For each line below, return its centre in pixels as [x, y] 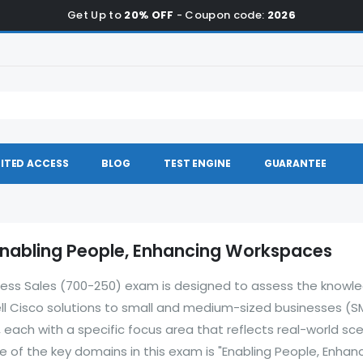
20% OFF [149, 15]
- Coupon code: [220, 15]
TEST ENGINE [197, 163]
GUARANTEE [295, 163]
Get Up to [96, 15]
